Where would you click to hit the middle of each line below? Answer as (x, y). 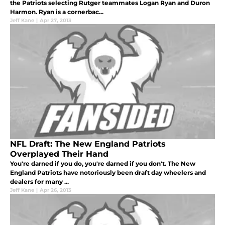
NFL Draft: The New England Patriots (88, 144)
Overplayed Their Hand (59, 154)
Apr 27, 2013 (55, 20)
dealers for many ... (39, 181)
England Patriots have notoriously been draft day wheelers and (108, 172)
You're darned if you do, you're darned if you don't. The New (103, 163)
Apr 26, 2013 (55, 190)
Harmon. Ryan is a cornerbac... (57, 12)
